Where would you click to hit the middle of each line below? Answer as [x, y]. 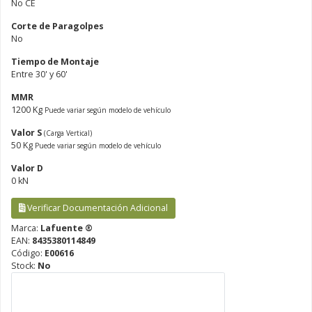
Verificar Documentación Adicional [96, 208]
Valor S [28, 132]
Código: [28, 253]
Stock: [24, 265]
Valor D [27, 168]
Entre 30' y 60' [39, 74]
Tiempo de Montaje [55, 61]
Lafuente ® [67, 228]
